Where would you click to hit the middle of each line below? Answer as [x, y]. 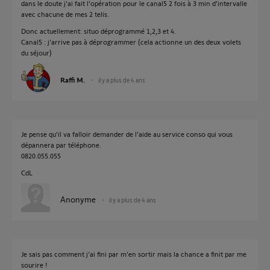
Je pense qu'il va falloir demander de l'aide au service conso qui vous [127, 134]
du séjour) [36, 52]
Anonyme [78, 199]
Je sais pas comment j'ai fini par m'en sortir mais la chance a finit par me [134, 254]
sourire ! [34, 265]
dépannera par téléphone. [61, 145]
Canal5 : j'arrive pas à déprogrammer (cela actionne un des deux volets [131, 42]
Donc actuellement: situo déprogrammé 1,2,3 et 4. [99, 31]
